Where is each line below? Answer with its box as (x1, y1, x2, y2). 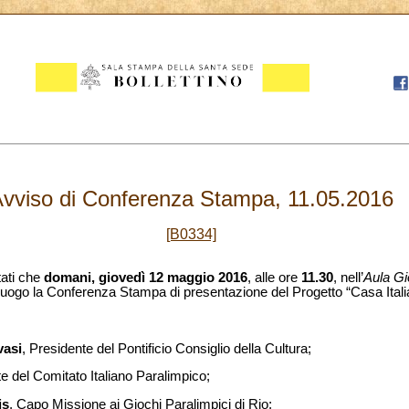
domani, (44, 270, 95, 286)
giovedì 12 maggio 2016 (99, 270, 247, 286)
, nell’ (333, 270, 363, 286)
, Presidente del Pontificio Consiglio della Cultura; (22, 341, 311, 356)
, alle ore (247, 270, 301, 286)
